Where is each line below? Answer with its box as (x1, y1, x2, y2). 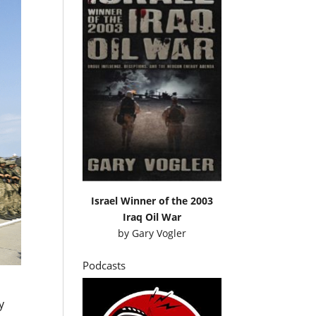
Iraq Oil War (122, 209, 181, 224)
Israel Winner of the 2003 (90, 193, 213, 207)
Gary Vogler (131, 226, 186, 240)
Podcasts (83, 257, 126, 272)
